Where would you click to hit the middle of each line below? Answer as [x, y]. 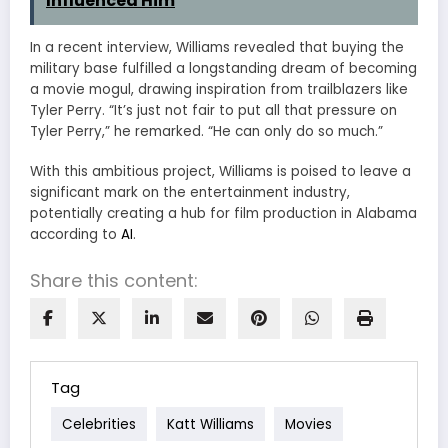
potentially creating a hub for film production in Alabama [223, 214]
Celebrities [99, 424]
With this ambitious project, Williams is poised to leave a [220, 172]
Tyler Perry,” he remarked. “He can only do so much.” [206, 131]
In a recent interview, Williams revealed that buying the [217, 47]
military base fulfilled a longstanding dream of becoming [223, 68]
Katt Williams [210, 424]
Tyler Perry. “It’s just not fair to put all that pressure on [213, 110]
